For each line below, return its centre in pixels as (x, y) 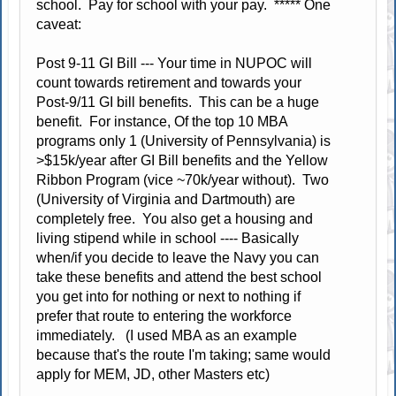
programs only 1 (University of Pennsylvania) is (184, 141)
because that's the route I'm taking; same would (184, 354)
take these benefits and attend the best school (179, 277)
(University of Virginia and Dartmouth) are (166, 199)
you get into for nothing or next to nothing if (169, 296)
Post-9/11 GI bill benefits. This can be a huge (178, 102)
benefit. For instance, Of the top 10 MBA (163, 121)
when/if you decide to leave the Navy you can (178, 257)
